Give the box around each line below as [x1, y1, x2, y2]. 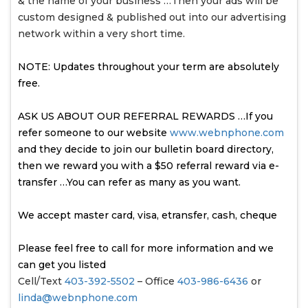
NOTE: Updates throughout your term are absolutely [18, 60, 279, 73]
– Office [135, 274, 177, 287]
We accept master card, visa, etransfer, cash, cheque [18, 208, 277, 221]
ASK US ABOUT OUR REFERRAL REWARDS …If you [18, 109, 273, 122]
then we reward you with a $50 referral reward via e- [18, 159, 279, 172]
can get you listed [18, 258, 106, 271]
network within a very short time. [18, 27, 185, 40]
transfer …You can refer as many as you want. [18, 175, 241, 188]
